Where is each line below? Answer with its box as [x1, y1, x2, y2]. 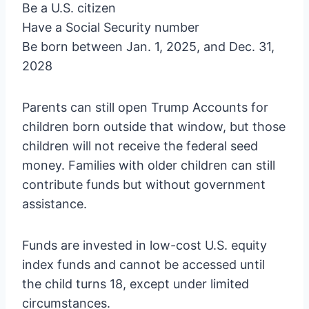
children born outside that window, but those [22, 119, 286, 134]
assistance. [22, 196, 87, 211]
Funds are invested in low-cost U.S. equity [22, 237, 267, 252]
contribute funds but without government [22, 177, 266, 192]
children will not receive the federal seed [22, 138, 258, 153]
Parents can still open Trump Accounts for [22, 99, 268, 114]
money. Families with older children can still [22, 157, 275, 172]
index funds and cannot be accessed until [22, 257, 265, 272]
